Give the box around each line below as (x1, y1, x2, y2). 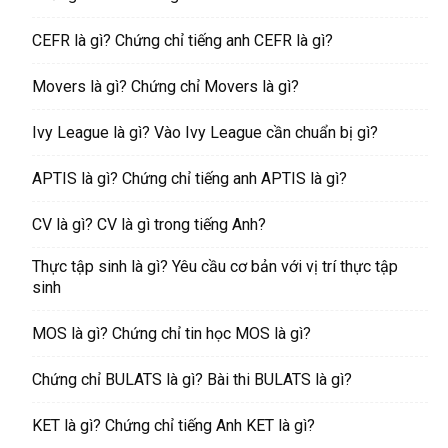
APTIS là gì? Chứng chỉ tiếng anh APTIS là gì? (32, 169, 347, 189)
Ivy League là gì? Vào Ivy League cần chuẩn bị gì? (32, 123, 378, 143)
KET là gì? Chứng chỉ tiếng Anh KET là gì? (32, 416, 315, 436)
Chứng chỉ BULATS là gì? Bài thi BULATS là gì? (32, 370, 352, 390)
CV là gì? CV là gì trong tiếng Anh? (32, 215, 266, 235)
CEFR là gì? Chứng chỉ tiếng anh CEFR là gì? (32, 31, 333, 51)
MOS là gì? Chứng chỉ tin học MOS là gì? (32, 324, 311, 344)
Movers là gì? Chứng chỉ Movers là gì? (32, 77, 299, 97)
